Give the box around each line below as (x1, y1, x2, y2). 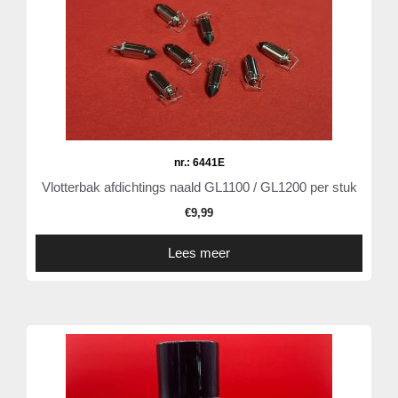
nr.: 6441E (173, 156, 225, 170)
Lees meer (168, 245, 230, 261)
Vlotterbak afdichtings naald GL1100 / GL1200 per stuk (41, 179, 357, 195)
